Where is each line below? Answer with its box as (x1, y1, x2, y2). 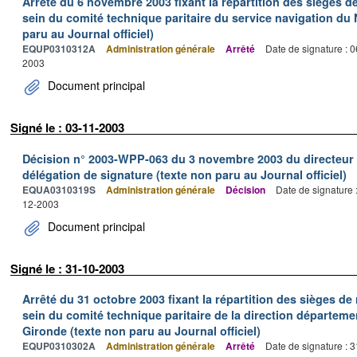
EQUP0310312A (22, 41, 96, 56)
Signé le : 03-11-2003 (10, 119, 124, 136)
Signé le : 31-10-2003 (10, 259, 124, 277)
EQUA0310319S (22, 182, 96, 197)
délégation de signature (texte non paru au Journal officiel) (22, 166, 347, 182)
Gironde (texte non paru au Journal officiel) (22, 323, 261, 339)
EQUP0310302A (22, 339, 96, 353)
